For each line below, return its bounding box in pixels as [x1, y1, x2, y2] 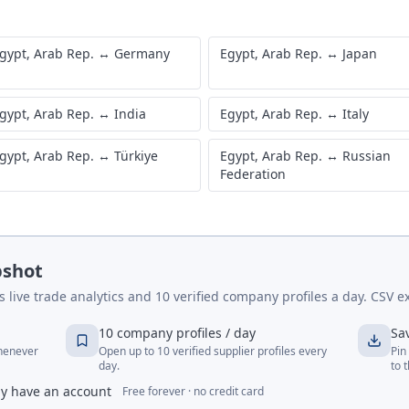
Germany [114, 45, 170, 62]
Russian [342, 147, 391, 164]
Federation [220, 165, 286, 183]
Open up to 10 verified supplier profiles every [99, 343, 328, 359]
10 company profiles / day [99, 324, 257, 341]
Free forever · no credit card [122, 383, 264, 399]
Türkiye [114, 147, 158, 164]
